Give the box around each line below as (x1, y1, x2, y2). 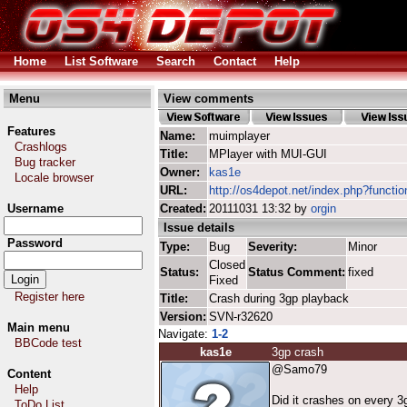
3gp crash (272, 345, 323, 359)
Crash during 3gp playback (209, 292, 349, 305)
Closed (209, 258, 245, 272)
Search (156, 55, 195, 68)
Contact (213, 55, 256, 68)
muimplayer (209, 129, 270, 143)
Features (7, 124, 55, 138)
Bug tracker (15, 155, 75, 169)
